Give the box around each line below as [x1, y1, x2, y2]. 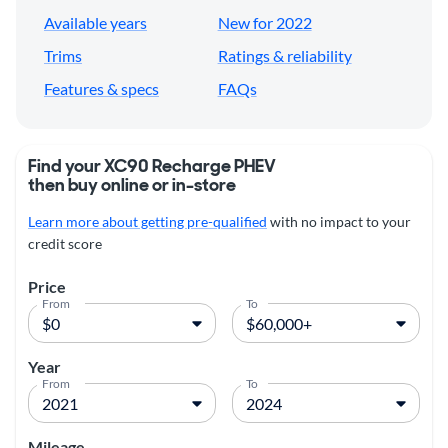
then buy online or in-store [28, 173, 236, 198]
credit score [28, 235, 102, 253]
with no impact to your [267, 213, 411, 231]
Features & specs [44, 79, 159, 99]
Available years [44, 13, 147, 33]
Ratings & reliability [217, 46, 352, 66]
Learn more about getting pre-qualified [28, 213, 267, 231]
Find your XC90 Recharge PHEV [28, 154, 276, 179]
